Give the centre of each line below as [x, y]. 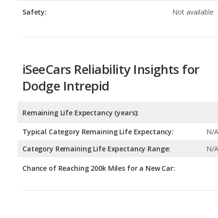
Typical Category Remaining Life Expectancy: [98, 88]
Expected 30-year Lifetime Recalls [119, 178]
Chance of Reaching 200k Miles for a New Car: [99, 124]
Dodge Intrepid [66, 42]
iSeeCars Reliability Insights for [111, 25]
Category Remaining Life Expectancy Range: [97, 105]
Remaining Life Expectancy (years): [81, 69]
